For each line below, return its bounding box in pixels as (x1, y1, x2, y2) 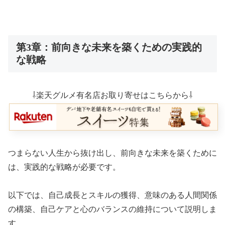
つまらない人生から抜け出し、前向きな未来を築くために (8, 148, 217, 157)
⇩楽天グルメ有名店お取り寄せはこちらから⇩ (32, 91, 193, 100)
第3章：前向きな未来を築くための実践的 (16, 42, 202, 53)
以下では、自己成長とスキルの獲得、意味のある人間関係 (8, 191, 217, 200)
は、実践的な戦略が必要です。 (8, 162, 121, 171)
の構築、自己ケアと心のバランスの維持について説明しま (8, 205, 217, 214)
